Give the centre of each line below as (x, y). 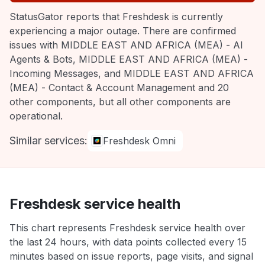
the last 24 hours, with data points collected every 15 (128, 242)
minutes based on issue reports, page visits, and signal (131, 256)
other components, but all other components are (120, 102)
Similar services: (49, 140)
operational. (36, 116)
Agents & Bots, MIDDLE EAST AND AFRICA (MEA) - (129, 59)
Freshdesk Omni (139, 141)
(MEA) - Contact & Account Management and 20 (119, 88)
